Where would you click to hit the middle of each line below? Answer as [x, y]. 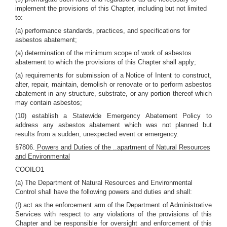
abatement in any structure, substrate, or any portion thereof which [113, 93]
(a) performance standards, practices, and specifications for [103, 31]
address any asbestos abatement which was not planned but [113, 125]
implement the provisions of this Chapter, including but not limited [111, 8]
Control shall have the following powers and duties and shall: [104, 192]
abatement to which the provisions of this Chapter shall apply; [106, 62]
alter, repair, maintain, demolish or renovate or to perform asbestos [113, 84]
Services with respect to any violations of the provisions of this [113, 214]
